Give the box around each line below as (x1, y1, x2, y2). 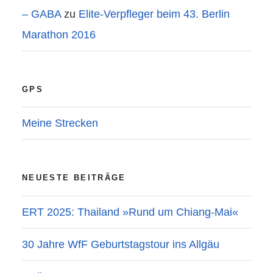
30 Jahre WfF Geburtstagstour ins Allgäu (22, 238, 219, 250)
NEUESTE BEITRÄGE (22, 173, 126, 183)
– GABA (22, 7, 61, 20)
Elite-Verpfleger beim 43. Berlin (79, 7, 230, 20)
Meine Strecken (22, 117, 98, 130)
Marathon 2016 (22, 28, 96, 41)
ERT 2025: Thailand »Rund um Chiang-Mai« (22, 205, 238, 218)
